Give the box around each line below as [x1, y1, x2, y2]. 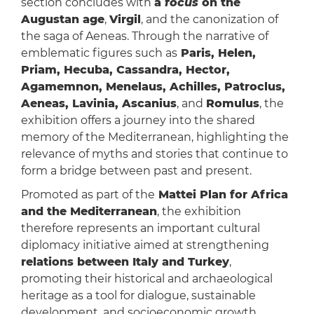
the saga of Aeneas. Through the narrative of [20, 29, 268, 43]
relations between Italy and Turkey [20, 255, 229, 269]
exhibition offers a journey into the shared [20, 114, 255, 128]
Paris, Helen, [177, 46, 256, 60]
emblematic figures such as [20, 46, 177, 60]
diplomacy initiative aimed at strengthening [20, 238, 269, 252]
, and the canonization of [140, 13, 278, 27]
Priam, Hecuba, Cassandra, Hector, [20, 63, 230, 77]
